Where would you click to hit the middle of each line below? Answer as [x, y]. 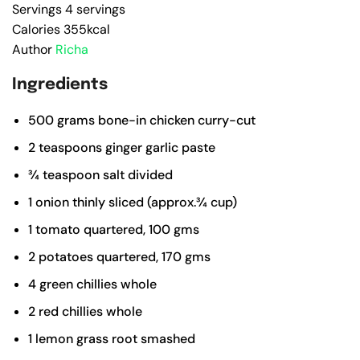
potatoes [66, 256]
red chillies [71, 311]
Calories [38, 29]
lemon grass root [86, 338]
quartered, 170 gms [153, 256]
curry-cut [227, 120]
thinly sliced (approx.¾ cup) [155, 202]
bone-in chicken [146, 120]
